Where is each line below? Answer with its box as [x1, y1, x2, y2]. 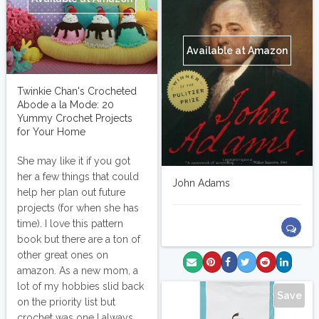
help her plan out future [17, 187, 125, 198]
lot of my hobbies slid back [17, 281, 144, 292]
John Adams [172, 177, 230, 189]
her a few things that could [17, 171, 139, 182]
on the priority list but [17, 296, 115, 308]
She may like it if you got [17, 155, 130, 167]
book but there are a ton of [17, 234, 140, 245]
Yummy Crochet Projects [17, 113, 132, 124]
